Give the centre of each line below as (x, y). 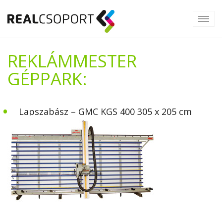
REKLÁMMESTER (72, 61)
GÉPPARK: (47, 79)
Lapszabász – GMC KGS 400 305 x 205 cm (105, 111)
